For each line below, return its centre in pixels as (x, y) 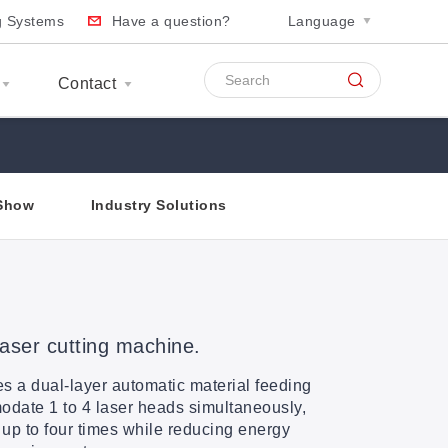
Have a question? (171, 21)
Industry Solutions (158, 205)
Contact (87, 83)
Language (321, 21)
